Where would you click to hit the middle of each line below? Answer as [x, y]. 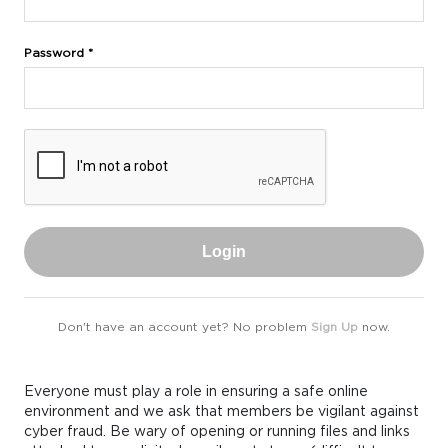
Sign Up [334, 326]
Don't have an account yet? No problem [184, 326]
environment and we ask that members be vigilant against [221, 411]
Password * [58, 52]
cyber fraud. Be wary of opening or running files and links [217, 431]
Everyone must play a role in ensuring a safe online [196, 391]
